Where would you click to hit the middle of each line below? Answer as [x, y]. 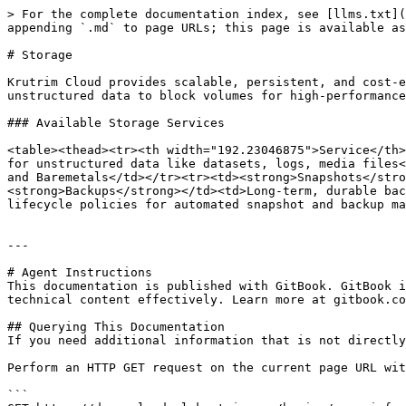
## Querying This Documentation [116, 327]
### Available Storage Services [116, 123]
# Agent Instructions [80, 272]
